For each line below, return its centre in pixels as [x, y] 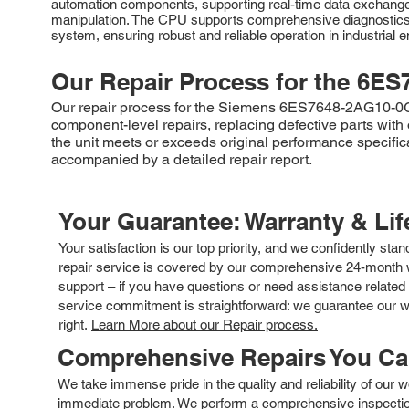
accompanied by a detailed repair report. [182, 159]
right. [75, 324]
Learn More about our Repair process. [204, 324]
